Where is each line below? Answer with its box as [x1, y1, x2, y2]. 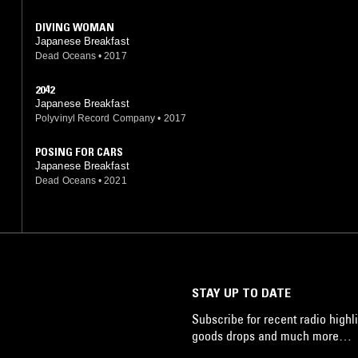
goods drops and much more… [192, 327, 352, 344]
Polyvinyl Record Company [35, 112, 156, 124]
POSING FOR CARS [35, 144, 123, 159]
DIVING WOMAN [35, 19, 114, 34]
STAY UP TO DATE [192, 284, 291, 300]
